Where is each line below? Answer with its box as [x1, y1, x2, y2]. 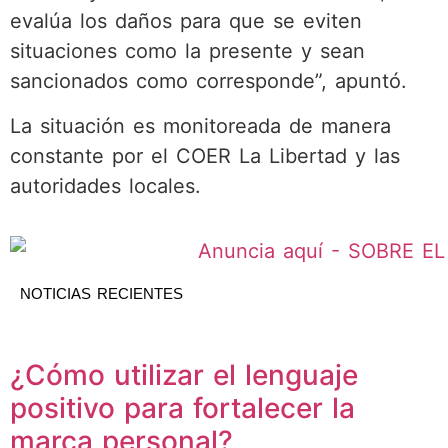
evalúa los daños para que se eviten [10, 9, 362, 34]
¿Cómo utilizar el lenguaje [10, 358, 358, 393]
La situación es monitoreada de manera [10, 113, 391, 138]
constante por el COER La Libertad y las [10, 143, 400, 168]
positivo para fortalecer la [10, 391, 355, 426]
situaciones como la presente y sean [10, 39, 365, 64]
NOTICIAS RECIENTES [20, 285, 183, 303]
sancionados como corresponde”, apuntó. [10, 69, 407, 94]
